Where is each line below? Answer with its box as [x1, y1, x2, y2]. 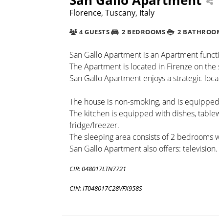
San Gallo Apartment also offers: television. [69, 143, 218, 154]
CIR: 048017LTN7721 [69, 164, 126, 173]
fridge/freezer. [69, 119, 119, 131]
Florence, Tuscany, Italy [69, 7, 154, 18]
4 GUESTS [77, 27, 110, 37]
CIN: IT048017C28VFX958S [69, 183, 142, 193]
